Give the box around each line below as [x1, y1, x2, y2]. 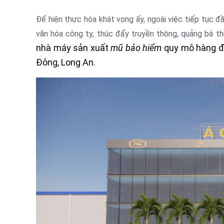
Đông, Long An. [36, 56, 95, 67]
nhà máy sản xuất [36, 42, 111, 53]
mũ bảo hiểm [110, 42, 162, 53]
